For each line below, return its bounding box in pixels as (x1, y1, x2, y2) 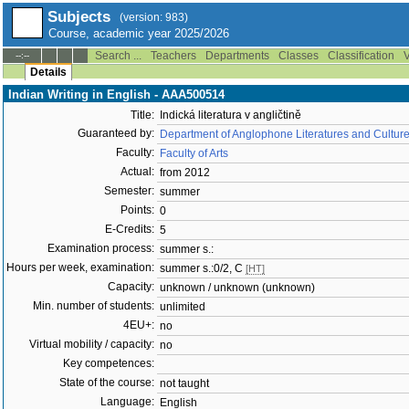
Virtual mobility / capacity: (29, 338, 154, 351)
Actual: (121, 165, 154, 178)
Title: (131, 109, 154, 121)
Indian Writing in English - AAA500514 (8, 88, 225, 101)
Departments (205, 49, 269, 62)
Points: (121, 204, 154, 216)
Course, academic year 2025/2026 (48, 26, 229, 40)
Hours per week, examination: (6, 261, 154, 274)
